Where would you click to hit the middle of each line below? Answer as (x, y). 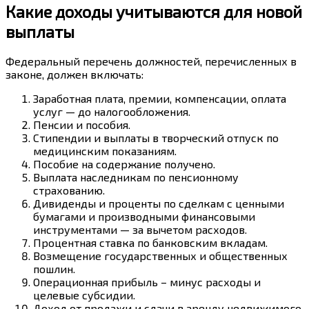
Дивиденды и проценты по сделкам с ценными (159, 203)
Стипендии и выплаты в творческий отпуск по (156, 138)
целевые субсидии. (84, 295)
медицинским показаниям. (105, 151)
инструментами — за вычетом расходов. (140, 230)
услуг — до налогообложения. (112, 112)
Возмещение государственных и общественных (160, 256)
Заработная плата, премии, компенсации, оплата (160, 99)
